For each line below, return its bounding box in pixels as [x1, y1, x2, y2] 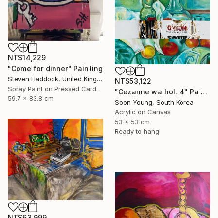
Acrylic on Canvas [115, 108, 171, 116]
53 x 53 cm [115, 118, 150, 126]
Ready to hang [115, 127, 159, 136]
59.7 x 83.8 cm [8, 94, 54, 102]
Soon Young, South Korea [115, 98, 194, 107]
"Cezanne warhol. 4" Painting [200, 88, 207, 96]
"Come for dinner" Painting [8, 64, 103, 73]
